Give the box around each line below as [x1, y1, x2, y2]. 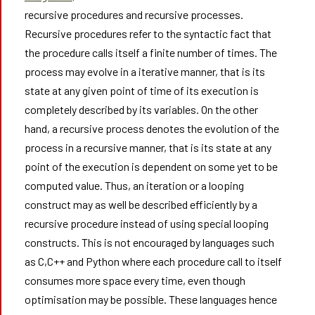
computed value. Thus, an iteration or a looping [24, 179, 244, 192]
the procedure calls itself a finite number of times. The [24, 46, 277, 59]
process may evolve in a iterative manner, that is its [24, 65, 265, 78]
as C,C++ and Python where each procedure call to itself [24, 255, 282, 268]
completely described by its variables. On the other [24, 103, 258, 116]
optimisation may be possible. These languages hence [24, 292, 277, 306]
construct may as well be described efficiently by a [24, 198, 257, 211]
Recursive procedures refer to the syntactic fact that [24, 27, 271, 40]
